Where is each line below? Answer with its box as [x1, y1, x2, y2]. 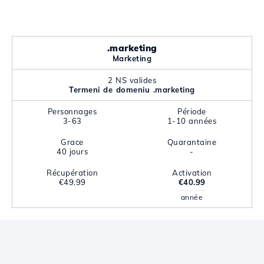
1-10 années [167, 116, 217, 126]
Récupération [47, 168, 98, 177]
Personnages [47, 107, 97, 116]
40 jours [57, 147, 88, 156]
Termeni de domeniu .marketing [69, 85, 195, 94]
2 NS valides [108, 75, 156, 85]
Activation [172, 168, 212, 177]
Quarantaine [167, 137, 217, 147]
